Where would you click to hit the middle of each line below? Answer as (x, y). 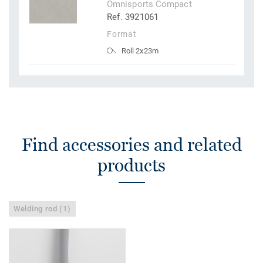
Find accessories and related (131, 145)
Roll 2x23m (140, 51)
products (131, 166)
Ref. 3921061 (133, 17)
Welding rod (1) (42, 209)
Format (122, 34)
